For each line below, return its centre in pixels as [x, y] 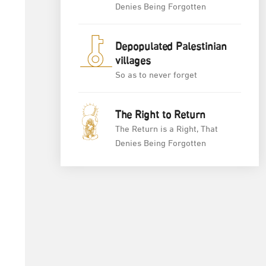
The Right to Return [160, 115]
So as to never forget [156, 75]
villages [133, 61]
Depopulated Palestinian [171, 47]
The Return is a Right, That [167, 129]
